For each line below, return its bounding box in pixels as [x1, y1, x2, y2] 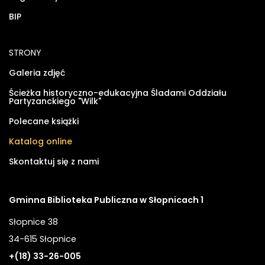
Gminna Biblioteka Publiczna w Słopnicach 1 [9, 193, 203, 206]
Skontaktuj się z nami [9, 155, 99, 167]
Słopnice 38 [9, 215, 58, 228]
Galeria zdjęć [9, 66, 65, 79]
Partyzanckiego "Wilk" [9, 95, 101, 107]
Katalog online [9, 135, 72, 147]
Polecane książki [9, 115, 79, 127]
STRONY [9, 46, 41, 59]
